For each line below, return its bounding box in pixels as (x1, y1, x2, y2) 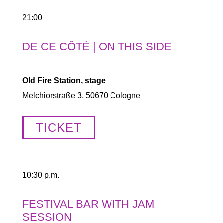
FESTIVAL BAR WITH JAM (22, 198, 154, 210)
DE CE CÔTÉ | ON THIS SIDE (22, 40, 172, 53)
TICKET (35, 121, 82, 134)
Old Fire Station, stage (22, 76, 106, 85)
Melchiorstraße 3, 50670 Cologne (22, 91, 140, 100)
